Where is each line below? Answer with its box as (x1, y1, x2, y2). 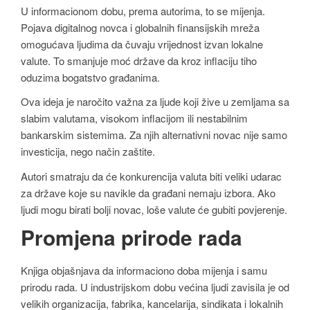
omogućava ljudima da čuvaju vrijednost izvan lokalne (21, 36, 263, 51)
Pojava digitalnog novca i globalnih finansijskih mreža (21, 19, 259, 35)
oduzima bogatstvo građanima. (21, 69, 160, 84)
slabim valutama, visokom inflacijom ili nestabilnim (21, 111, 248, 126)
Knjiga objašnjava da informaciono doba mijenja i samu (21, 263, 267, 278)
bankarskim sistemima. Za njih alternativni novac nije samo (21, 127, 287, 143)
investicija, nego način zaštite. (21, 144, 155, 159)
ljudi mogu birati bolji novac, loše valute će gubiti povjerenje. (21, 201, 287, 217)
